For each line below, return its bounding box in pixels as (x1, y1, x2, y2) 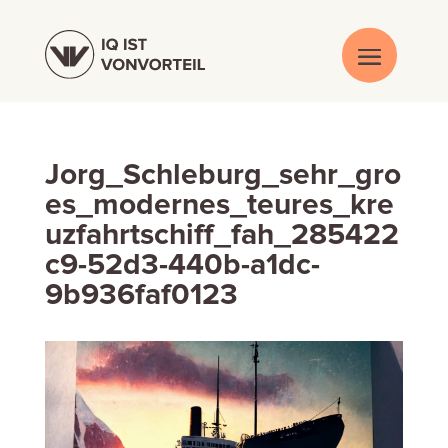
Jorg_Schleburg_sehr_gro (44, 156, 401, 194)
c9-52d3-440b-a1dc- (44, 246, 320, 284)
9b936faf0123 (44, 276, 238, 314)
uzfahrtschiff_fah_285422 (44, 216, 399, 254)
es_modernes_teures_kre (44, 186, 394, 224)
